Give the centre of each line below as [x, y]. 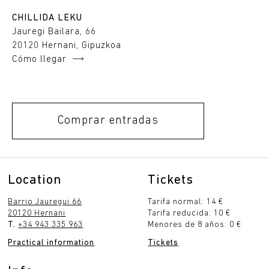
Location [35, 180]
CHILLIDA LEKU [47, 18]
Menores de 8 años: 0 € [195, 225]
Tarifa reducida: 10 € [189, 213]
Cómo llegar [39, 60]
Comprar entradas [108, 121]
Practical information [51, 243]
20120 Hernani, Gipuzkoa [67, 46]
